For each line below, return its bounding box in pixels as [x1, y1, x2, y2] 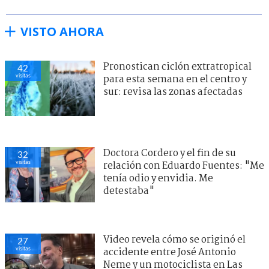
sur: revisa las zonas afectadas [103, 84, 243, 100]
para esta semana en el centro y [103, 71, 247, 87]
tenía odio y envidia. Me [103, 171, 213, 186]
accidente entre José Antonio [103, 244, 236, 260]
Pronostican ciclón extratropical [103, 59, 252, 74]
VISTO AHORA [20, 23, 104, 40]
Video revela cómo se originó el [103, 232, 246, 247]
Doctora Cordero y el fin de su [103, 145, 236, 161]
